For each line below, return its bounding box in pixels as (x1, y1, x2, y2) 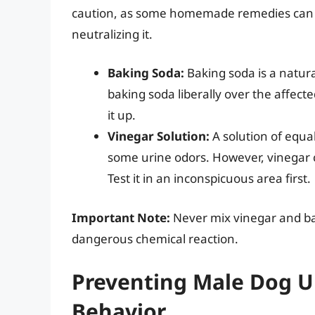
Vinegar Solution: (108, 128, 210, 145)
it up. (108, 107, 136, 124)
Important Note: (72, 209, 170, 226)
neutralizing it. (72, 25, 153, 42)
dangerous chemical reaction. (72, 230, 238, 247)
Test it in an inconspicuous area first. (108, 170, 311, 187)
